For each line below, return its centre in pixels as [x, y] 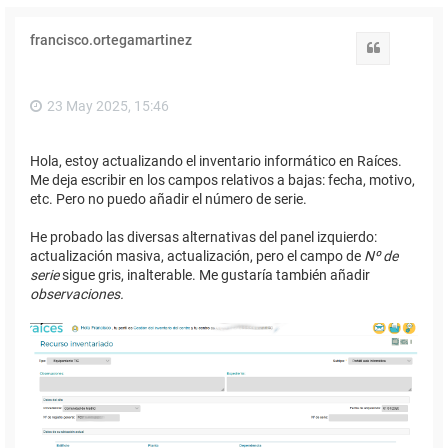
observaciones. [77, 293]
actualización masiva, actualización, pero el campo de [197, 255]
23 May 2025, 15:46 [108, 105]
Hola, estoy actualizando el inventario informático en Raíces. [216, 160]
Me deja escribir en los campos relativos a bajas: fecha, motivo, [222, 179]
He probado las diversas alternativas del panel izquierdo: [203, 236]
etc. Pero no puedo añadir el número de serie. [168, 198]
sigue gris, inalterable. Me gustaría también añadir [214, 274]
